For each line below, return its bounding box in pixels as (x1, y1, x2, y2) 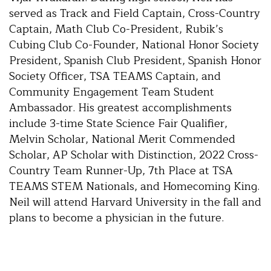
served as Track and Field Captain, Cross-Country (9, 4, 260, 22)
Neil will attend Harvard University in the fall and (9, 192, 261, 211)
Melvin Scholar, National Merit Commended (9, 129, 235, 148)
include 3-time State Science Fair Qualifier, (9, 114, 227, 132)
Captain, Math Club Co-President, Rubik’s (9, 19, 223, 38)
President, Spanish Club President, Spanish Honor (9, 51, 261, 70)
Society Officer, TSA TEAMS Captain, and (9, 67, 221, 85)
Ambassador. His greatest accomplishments (9, 98, 232, 117)
